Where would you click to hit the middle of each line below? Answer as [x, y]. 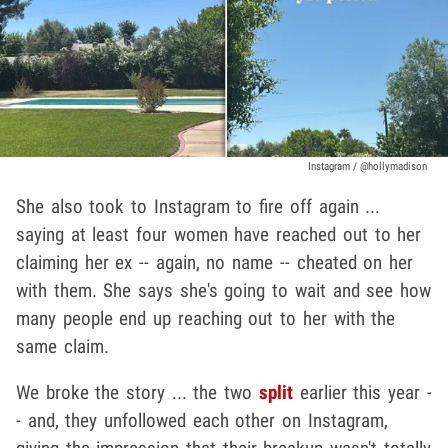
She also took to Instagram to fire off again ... [198, 206]
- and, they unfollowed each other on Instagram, [202, 420]
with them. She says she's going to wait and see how [223, 290]
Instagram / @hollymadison [368, 166]
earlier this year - [362, 392]
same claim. [62, 346]
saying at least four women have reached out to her [219, 234]
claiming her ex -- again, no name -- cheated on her [214, 262]
